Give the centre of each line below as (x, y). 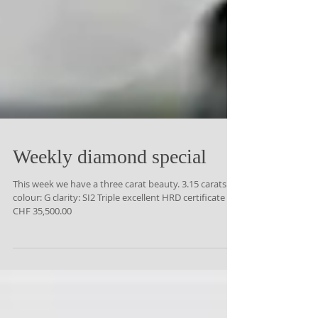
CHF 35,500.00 (42, 243)
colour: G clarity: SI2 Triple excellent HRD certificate (119, 229)
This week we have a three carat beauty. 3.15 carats (120, 216)
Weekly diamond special (110, 188)
